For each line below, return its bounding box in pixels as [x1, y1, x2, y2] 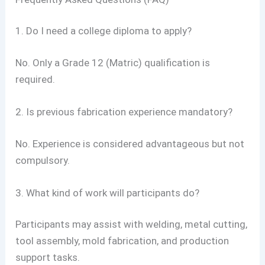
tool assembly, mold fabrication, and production [15, 235, 230, 247]
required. [15, 73, 56, 85]
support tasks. [15, 251, 80, 264]
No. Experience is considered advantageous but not [15, 137, 245, 150]
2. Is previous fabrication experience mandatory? [15, 106, 233, 118]
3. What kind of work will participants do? [15, 186, 200, 199]
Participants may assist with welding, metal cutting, [15, 218, 248, 231]
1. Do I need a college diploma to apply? [15, 25, 192, 37]
